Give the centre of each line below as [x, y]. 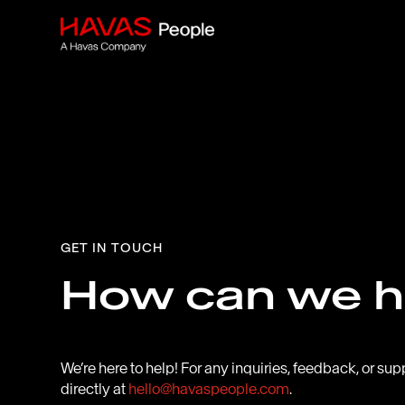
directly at [95, 388]
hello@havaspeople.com [209, 388]
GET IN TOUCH [112, 247]
